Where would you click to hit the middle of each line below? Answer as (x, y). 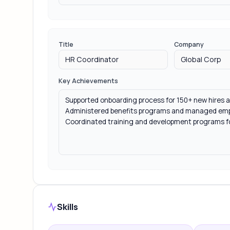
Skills (68, 206)
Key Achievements (88, 81)
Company (189, 44)
